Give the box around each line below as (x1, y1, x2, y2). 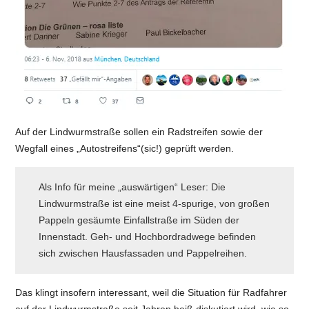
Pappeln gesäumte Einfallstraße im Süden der (38, 215, 239, 226)
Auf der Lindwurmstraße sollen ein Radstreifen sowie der (15, 126, 263, 137)
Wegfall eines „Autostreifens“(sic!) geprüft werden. (15, 142, 235, 154)
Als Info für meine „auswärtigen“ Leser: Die (38, 181, 226, 193)
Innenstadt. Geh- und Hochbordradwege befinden (38, 231, 256, 243)
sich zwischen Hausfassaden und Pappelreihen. (38, 248, 250, 259)
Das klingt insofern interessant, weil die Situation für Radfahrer (15, 286, 288, 298)
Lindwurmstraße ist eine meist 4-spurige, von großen (38, 198, 270, 210)
